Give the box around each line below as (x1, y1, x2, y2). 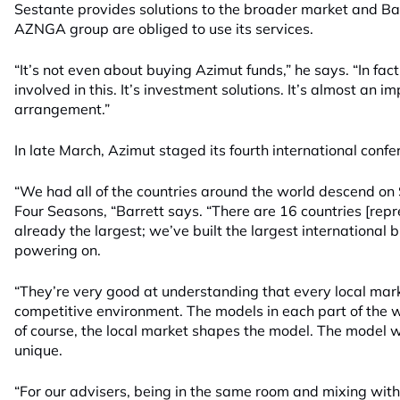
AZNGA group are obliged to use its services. (14, 20, 313, 37)
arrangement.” (14, 100, 110, 118)
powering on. (14, 241, 101, 259)
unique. (14, 341, 62, 359)
